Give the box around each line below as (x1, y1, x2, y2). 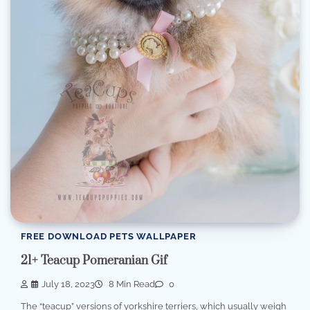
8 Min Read (107, 278, 155, 289)
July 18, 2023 (42, 278, 95, 289)
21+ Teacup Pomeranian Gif (21, 253, 167, 268)
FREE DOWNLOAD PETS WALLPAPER (21, 231, 197, 242)
